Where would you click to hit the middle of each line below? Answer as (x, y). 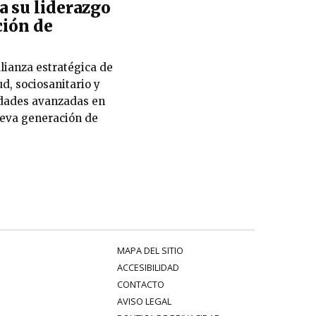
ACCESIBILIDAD (148, 268)
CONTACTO (140, 285)
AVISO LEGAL (144, 302)
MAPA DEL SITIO (150, 251)
